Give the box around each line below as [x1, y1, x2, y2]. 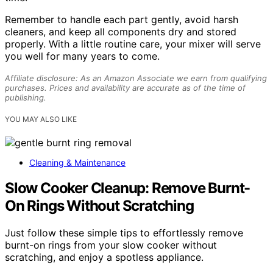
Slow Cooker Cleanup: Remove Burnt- [5, 179, 250, 197]
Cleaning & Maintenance [29, 157, 126, 168]
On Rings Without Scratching [5, 197, 194, 215]
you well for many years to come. [5, 50, 160, 63]
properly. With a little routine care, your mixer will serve [5, 38, 261, 51]
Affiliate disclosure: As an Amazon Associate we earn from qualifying [5, 73, 267, 83]
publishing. [5, 93, 46, 103]
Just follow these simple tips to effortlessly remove [5, 227, 243, 239]
